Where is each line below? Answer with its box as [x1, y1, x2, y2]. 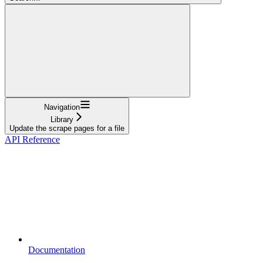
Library [50, 114, 73, 124]
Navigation [43, 102, 80, 112]
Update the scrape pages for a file [9, 123, 124, 133]
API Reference [5, 134, 60, 144]
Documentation [28, 244, 85, 255]
